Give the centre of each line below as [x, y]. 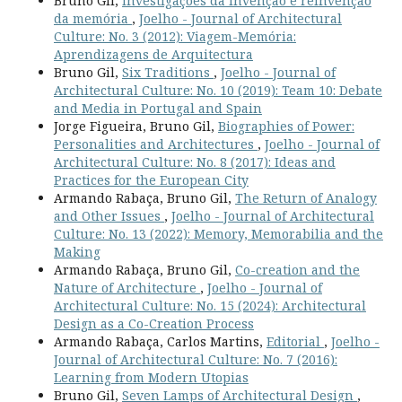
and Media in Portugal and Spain [157, 108]
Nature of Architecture [127, 287]
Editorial [295, 341]
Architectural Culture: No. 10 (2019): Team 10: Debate [218, 90]
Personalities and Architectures [155, 144]
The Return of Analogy [306, 197]
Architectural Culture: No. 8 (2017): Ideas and [194, 162]
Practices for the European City [151, 179]
